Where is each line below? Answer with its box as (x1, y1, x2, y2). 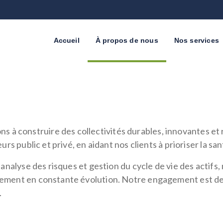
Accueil (53, 36, 80, 44)
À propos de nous (95, 36, 158, 44)
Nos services (174, 36, 219, 44)
